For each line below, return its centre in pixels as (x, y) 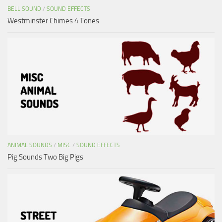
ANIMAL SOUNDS (30, 145)
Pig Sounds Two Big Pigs (45, 157)
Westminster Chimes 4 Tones (53, 21)
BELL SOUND (24, 9)
